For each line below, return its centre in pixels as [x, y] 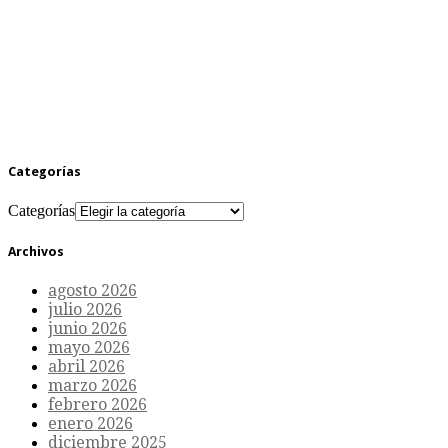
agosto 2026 [92, 291]
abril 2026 [86, 367]
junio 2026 [87, 329]
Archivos [36, 251]
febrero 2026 [97, 405]
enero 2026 [90, 424]
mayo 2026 [89, 348]
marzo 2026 [92, 386]
